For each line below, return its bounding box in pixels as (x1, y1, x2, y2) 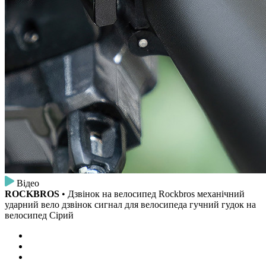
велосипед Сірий (5, 210, 74, 220)
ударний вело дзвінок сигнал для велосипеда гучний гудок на (5, 199, 256, 210)
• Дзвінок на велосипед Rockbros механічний (59, 189, 245, 199)
